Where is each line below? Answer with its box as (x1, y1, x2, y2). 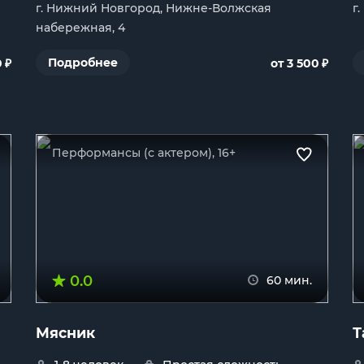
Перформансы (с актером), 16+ (52, 145, 236, 160)
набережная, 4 (36, 20, 125, 35)
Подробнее (48, 55, 118, 70)
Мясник (36, 324, 95, 341)
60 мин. (266, 273, 312, 288)
